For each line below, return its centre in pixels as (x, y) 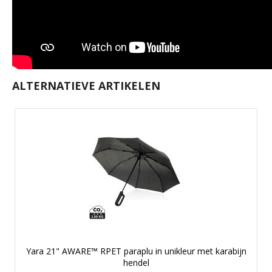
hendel (136, 262)
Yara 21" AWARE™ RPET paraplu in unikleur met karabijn (136, 251)
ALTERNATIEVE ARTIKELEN (86, 85)
